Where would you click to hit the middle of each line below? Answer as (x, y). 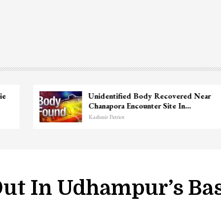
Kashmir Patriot (87, 117)
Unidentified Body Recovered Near (130, 96)
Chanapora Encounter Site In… (121, 106)
